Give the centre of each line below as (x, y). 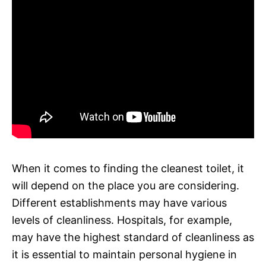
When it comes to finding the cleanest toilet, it (128, 168)
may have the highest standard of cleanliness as (133, 237)
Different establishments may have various (119, 202)
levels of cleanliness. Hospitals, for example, (122, 220)
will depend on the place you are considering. (126, 185)
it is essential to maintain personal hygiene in (124, 254)
